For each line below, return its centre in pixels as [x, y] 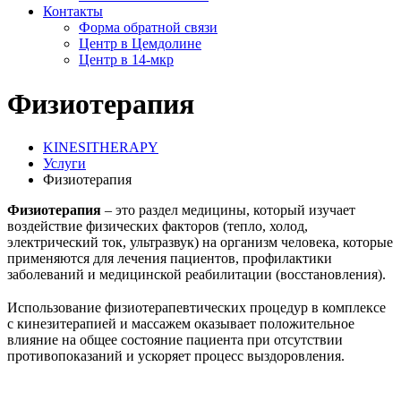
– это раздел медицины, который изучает [228, 209]
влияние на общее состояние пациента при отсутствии [175, 339]
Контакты [73, 12]
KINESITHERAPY [101, 147]
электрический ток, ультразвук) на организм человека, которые [200, 242]
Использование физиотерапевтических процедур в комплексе [196, 307]
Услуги [64, 163]
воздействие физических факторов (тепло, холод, [158, 226]
